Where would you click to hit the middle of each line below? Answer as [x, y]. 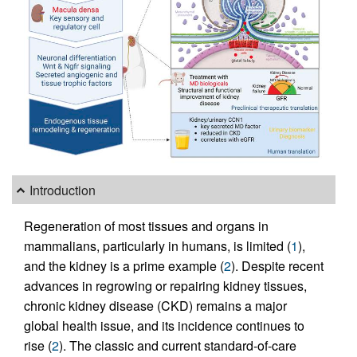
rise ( [38, 346]
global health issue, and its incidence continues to [164, 326]
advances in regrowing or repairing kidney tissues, [165, 286]
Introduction [63, 190]
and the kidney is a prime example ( [124, 266]
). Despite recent [277, 266]
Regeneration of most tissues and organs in [146, 226]
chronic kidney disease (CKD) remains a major [155, 306]
